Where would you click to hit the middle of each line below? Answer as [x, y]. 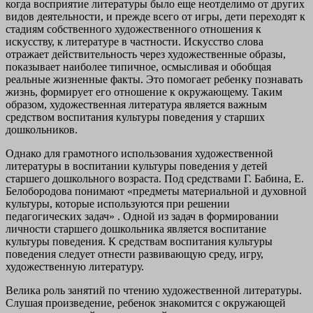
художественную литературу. [75, 267]
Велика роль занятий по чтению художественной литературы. [154, 291]
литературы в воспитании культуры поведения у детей [137, 166]
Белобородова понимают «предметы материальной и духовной [156, 191]
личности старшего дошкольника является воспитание [136, 229]
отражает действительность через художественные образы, [146, 54]
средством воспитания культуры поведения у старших [135, 117]
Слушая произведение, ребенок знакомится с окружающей [146, 303]
